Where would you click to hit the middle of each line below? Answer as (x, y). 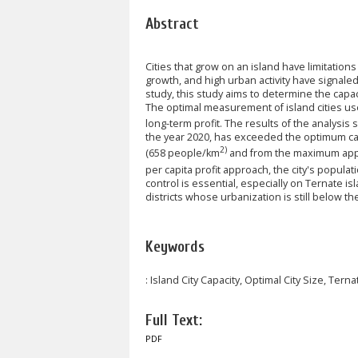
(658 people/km (183, 153)
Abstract (172, 24)
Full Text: (174, 321)
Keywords (175, 247)
